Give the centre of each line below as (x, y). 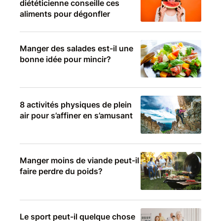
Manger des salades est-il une (76, 48)
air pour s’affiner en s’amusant (76, 115)
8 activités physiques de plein (76, 104)
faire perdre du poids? (61, 171)
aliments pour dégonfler (65, 14)
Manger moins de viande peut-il (79, 161)
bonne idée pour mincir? (65, 59)
